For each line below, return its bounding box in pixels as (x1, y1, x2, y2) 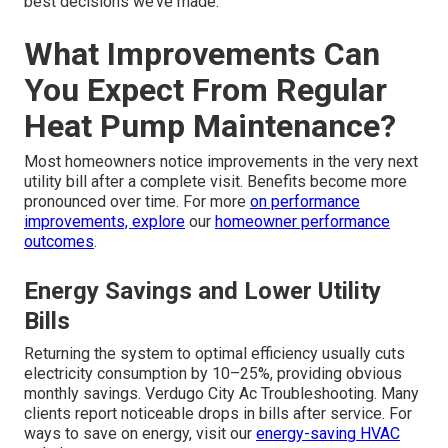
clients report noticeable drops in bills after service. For (24, 404, 412, 424)
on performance (250, 192, 360, 212)
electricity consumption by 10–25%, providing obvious (24, 364, 402, 384)
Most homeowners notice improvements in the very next (24, 152, 418, 172)
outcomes (24, 232, 94, 252)
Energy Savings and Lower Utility (24, 277, 381, 306)
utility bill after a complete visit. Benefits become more (24, 172, 407, 192)
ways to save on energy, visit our (24, 424, 256, 444)
